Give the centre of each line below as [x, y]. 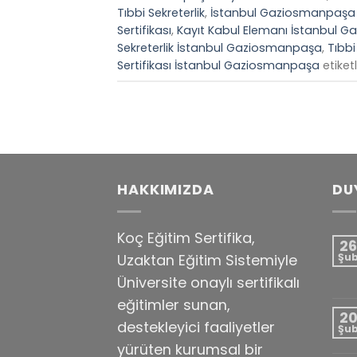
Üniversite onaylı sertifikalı [208, 282]
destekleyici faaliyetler [196, 327]
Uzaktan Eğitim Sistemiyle [207, 260]
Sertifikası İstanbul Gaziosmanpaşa [218, 65]
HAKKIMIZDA [166, 190]
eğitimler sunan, [174, 304]
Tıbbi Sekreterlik [161, 12]
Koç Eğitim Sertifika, [186, 237]
